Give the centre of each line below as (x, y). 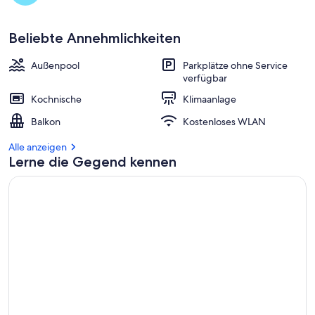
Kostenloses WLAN (224, 122)
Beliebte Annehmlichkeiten (95, 38)
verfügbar (205, 78)
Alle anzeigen (38, 147)
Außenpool (55, 65)
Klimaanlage (210, 99)
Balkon (46, 122)
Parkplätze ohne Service (235, 65)
